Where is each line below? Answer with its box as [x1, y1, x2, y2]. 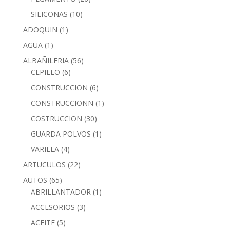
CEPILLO [30, 67, 60, 77]
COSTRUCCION [30, 113, 82, 123]
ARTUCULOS [23, 159, 66, 169]
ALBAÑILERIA [23, 55, 69, 65]
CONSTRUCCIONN [30, 98, 93, 108]
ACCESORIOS [30, 202, 75, 212]
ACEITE [30, 217, 55, 227]
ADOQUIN [23, 24, 57, 34]
